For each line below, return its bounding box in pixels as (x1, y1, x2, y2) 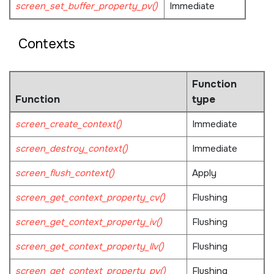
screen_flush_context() (15, 167, 114, 180)
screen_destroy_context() (15, 143, 128, 155)
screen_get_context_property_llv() (15, 240, 164, 253)
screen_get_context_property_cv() (15, 191, 165, 204)
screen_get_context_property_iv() (15, 216, 162, 229)
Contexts (18, 35, 76, 53)
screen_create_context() (15, 118, 122, 131)
